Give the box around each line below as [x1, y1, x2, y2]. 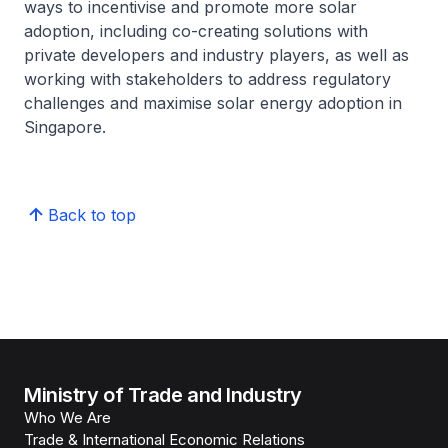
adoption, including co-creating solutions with [24, 21, 368, 41]
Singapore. [24, 117, 106, 137]
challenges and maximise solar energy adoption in [24, 93, 402, 113]
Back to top [48, 205, 136, 225]
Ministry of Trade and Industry [24, 383, 302, 407]
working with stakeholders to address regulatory [24, 69, 391, 89]
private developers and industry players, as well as [24, 45, 409, 65]
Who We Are [24, 408, 111, 427]
